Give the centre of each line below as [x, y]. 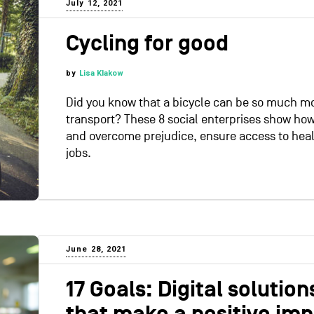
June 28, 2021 [96, 250]
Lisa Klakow [102, 74]
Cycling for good [147, 45]
